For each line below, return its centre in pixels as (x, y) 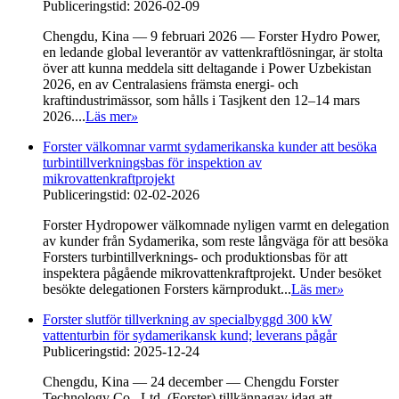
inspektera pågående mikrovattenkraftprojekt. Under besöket (212, 273)
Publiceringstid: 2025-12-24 (121, 351)
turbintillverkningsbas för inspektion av (152, 162)
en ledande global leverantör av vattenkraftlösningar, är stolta (213, 52)
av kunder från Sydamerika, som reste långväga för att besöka (216, 240)
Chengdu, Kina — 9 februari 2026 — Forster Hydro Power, (212, 36)
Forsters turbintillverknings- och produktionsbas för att (195, 256)
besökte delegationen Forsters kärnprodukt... (167, 289)
